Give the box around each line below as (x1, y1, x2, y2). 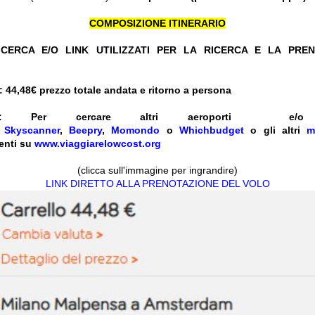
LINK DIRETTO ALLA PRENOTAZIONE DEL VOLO (45, 178, 270, 190)
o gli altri (244, 124, 307, 136)
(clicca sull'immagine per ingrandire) (77, 165, 238, 176)
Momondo (111, 124, 160, 136)
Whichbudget (179, 124, 245, 136)
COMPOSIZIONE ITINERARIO (89, 18, 226, 30)
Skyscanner (4, 124, 60, 136)
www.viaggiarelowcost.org (34, 138, 161, 150)
